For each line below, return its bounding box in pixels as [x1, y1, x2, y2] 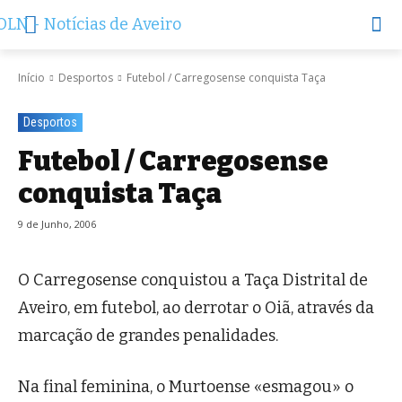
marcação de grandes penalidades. [18, 326, 278, 346]
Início [18, 70, 45, 85]
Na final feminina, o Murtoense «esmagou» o [18, 377, 354, 398]
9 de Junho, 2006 [18, 217, 96, 232]
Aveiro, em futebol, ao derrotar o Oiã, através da [18, 298, 374, 319]
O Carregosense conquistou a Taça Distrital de [18, 270, 368, 291]
